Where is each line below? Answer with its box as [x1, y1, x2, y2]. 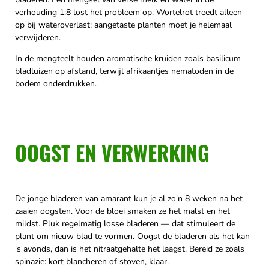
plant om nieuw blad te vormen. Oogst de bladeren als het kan [15, 231, 250, 243]
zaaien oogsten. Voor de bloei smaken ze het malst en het [15, 205, 230, 217]
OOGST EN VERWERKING [15, 137, 210, 168]
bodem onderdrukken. [15, 78, 97, 90]
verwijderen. [15, 32, 61, 44]
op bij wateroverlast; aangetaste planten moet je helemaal [15, 19, 232, 31]
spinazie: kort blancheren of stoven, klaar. [15, 256, 169, 268]
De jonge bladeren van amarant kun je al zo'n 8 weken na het [15, 193, 243, 205]
